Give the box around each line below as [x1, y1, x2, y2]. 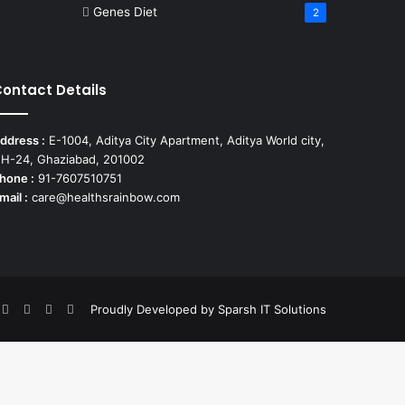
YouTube [31, 301, 80, 316]
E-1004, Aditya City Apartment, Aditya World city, [44, 132, 325, 147]
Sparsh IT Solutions [218, 301, 326, 316]
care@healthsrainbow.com [27, 189, 180, 204]
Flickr [9, 301, 39, 316]
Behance [52, 301, 101, 316]
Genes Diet [93, 4, 157, 19]
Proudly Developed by [90, 301, 218, 316]
